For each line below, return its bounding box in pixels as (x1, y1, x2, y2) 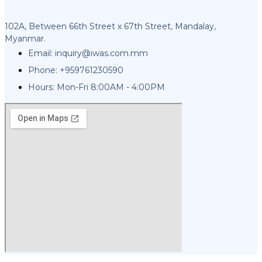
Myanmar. (5, 33, 46, 44)
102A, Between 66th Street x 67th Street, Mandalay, (5, 21, 216, 32)
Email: (28, 48, 55, 59)
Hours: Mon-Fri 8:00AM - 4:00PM (28, 82, 165, 93)
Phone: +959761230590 (28, 65, 123, 76)
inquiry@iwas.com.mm (55, 48, 148, 59)
